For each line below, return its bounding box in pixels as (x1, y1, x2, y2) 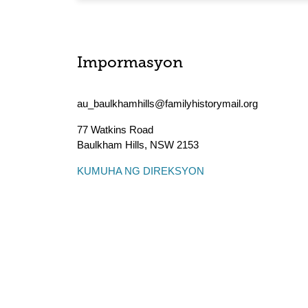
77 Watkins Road (77, 124, 153, 135)
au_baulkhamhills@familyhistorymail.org (77, 98, 258, 109)
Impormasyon (77, 56, 183, 71)
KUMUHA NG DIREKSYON (77, 165, 204, 177)
